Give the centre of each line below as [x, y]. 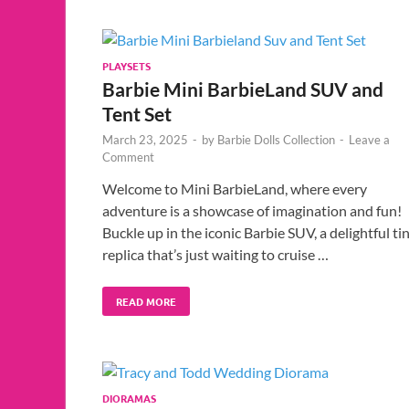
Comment [128, 157]
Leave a [369, 139]
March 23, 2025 [145, 139]
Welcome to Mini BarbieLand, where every [235, 188]
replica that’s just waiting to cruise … [215, 254]
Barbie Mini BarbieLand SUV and [243, 89]
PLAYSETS [126, 65]
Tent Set [137, 113]
